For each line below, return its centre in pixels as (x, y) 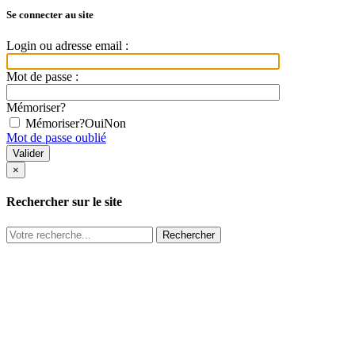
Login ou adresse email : (67, 46)
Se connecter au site (50, 15)
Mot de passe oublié (56, 138)
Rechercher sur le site (64, 202)
